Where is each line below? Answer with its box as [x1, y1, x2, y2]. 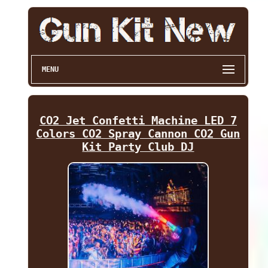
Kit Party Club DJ [82, 140, 194, 154]
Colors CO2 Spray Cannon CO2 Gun [36, 127, 240, 141]
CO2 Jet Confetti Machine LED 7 [39, 114, 237, 127]
